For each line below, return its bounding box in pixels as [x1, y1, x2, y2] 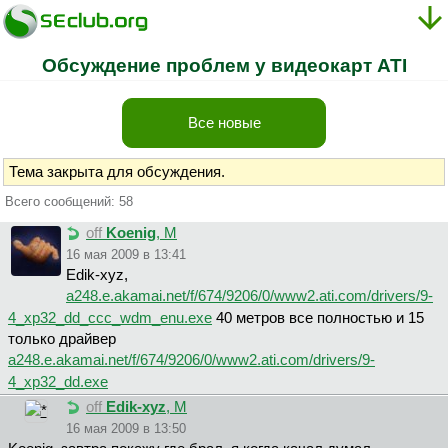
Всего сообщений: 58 [5, 193, 133, 209]
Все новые [187, 114, 261, 131]
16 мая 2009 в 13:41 [66, 247, 186, 263]
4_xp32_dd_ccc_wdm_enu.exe [8, 310, 212, 327]
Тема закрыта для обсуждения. [9, 163, 225, 180]
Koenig [106, 225, 156, 242]
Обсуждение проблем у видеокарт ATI [41, 55, 407, 76]
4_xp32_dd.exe [8, 374, 108, 391]
